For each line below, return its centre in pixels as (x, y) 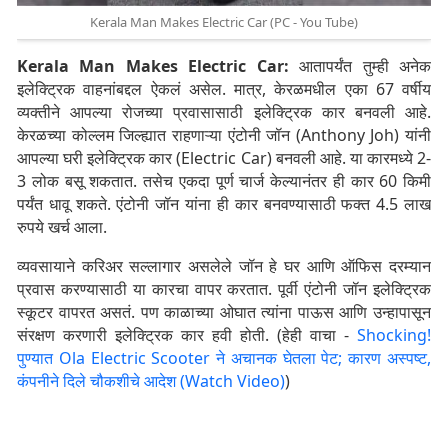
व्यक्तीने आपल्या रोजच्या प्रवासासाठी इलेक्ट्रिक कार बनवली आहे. (224, 112)
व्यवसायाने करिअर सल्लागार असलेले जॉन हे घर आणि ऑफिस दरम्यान (224, 266)
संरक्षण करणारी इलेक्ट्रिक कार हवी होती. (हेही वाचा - (187, 335)
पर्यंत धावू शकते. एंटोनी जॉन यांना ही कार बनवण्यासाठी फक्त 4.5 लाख (224, 204)
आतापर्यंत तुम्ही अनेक (360, 66)
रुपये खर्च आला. (62, 227)
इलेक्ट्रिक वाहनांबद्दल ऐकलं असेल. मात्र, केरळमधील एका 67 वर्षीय (224, 89)
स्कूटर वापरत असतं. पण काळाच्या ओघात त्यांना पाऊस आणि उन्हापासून (224, 312)
